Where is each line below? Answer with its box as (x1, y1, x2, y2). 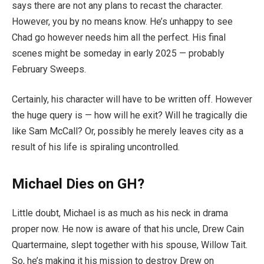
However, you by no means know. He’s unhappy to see (12, 15, 233, 27)
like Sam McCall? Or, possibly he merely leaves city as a (12, 126, 243, 137)
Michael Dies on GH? (12, 176, 144, 193)
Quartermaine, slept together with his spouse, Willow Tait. (12, 239, 247, 251)
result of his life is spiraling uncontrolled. (12, 141, 180, 153)
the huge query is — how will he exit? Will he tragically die (12, 110, 247, 121)
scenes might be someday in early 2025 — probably (12, 47, 225, 59)
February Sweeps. (12, 63, 86, 75)
